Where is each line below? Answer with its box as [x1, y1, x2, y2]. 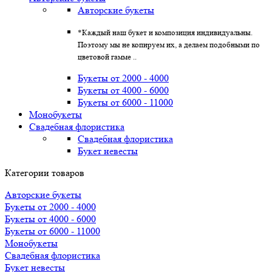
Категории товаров [5, 167, 84, 178]
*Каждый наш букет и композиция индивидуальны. [78, 28, 253, 37]
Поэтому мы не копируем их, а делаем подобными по [78, 40, 260, 49]
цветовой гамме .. [78, 52, 137, 61]
